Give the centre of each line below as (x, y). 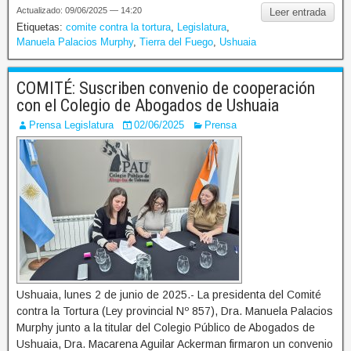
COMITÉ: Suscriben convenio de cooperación (166, 88)
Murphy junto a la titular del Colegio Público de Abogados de (166, 327)
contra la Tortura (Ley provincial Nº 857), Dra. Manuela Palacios (175, 311)
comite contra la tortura (118, 27)
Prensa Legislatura (71, 125)
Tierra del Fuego (176, 42)
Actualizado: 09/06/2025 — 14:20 (79, 10)
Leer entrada (298, 12)
